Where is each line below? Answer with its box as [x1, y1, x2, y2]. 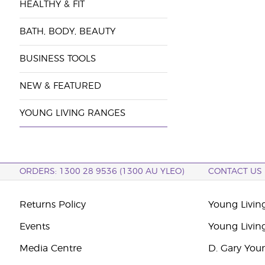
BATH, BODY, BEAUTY [19, 27, 115, 36]
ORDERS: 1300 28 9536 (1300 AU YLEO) [19, 167, 184, 176]
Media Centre [19, 244, 82, 253]
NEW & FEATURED [19, 82, 101, 91]
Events [19, 222, 50, 231]
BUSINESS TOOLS [19, 54, 96, 63]
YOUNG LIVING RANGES [19, 109, 125, 118]
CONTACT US [208, 167, 263, 176]
